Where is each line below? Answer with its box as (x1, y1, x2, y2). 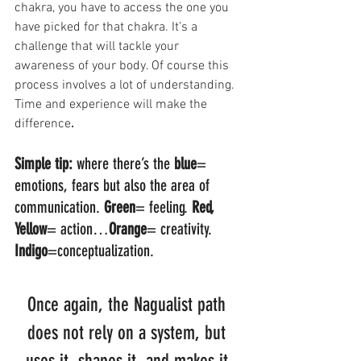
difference (15, 116, 71, 133)
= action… (47, 219, 109, 239)
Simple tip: (15, 154, 73, 174)
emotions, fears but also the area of (15, 176, 214, 196)
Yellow (15, 219, 47, 239)
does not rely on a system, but (27, 322, 230, 345)
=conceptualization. (48, 241, 158, 261)
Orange (109, 219, 147, 239)
